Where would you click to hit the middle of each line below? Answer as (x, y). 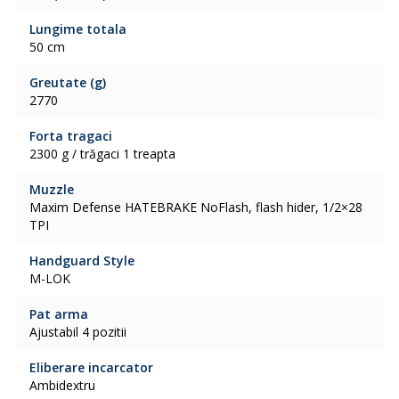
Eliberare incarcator (91, 367)
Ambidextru (62, 385)
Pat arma (58, 314)
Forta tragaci (70, 136)
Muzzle (51, 189)
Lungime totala (77, 29)
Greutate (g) (67, 82)
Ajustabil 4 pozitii (77, 332)
